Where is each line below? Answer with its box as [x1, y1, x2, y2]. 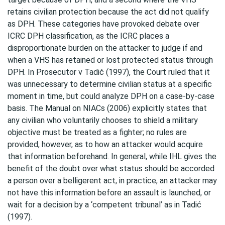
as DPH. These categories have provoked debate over [8, 19, 199, 29]
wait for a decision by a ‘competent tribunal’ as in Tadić [8, 200, 201, 209]
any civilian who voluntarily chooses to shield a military [8, 116, 198, 125]
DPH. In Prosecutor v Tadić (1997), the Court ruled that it [8, 67, 210, 77]
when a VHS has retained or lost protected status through [8, 55, 213, 65]
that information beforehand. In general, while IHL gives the [8, 152, 216, 161]
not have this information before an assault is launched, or [8, 188, 211, 197]
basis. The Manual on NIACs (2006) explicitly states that [8, 103, 207, 113]
